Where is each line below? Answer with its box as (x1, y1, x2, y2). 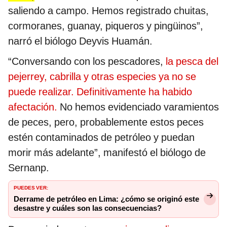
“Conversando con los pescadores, (8, 55, 166, 67)
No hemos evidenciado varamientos (57, 100, 219, 113)
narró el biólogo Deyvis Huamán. (8, 34, 153, 47)
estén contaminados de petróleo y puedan (8, 131, 195, 143)
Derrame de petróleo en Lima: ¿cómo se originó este (14, 194, 199, 204)
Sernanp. (8, 161, 49, 174)
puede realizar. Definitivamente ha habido (8, 85, 192, 98)
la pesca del (166, 55, 218, 67)
